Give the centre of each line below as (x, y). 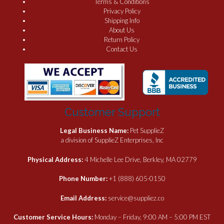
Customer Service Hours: (54, 217)
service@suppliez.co (136, 198)
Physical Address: (56, 159)
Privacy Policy (122, 11)
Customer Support (112, 112)
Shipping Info (122, 20)
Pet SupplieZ (147, 131)
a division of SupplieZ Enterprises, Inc (112, 140)
